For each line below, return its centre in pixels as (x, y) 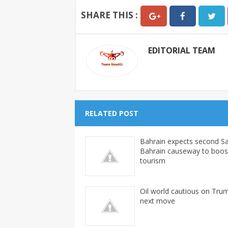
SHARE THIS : (109, 15)
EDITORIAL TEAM (182, 51)
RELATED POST (112, 113)
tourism (153, 161)
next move (158, 201)
